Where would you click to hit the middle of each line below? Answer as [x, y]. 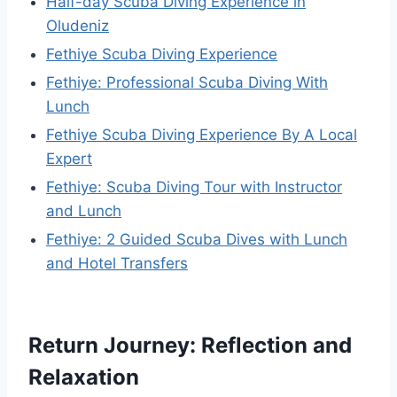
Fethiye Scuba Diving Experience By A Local [202, 135]
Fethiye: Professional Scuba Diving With [187, 82]
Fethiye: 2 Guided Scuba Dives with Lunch [197, 239]
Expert [69, 159]
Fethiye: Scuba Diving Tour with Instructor [194, 187]
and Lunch [84, 211]
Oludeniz [78, 26]
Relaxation [84, 377]
